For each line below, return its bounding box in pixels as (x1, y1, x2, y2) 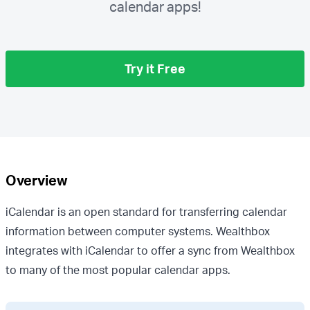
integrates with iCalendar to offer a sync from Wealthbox (6, 244, 295, 257)
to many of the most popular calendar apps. (6, 263, 230, 277)
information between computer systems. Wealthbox (6, 224, 270, 238)
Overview (6, 172, 67, 189)
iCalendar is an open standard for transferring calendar (6, 205, 287, 219)
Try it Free (125, 61, 185, 76)
